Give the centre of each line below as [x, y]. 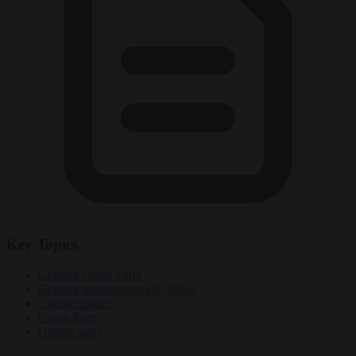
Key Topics [42, 244]
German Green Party [90, 275]
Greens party [70, 332]
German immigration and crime [116, 289]
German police [75, 304]
